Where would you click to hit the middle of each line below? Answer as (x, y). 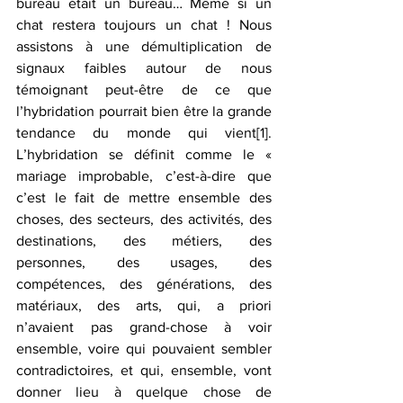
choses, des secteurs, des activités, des (144, 219)
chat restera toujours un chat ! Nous (144, 25)
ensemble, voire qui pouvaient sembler (144, 349)
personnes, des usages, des (144, 262)
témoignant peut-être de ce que (144, 90)
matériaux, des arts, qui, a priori (144, 305)
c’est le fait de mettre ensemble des (144, 197)
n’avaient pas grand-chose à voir (144, 327)
